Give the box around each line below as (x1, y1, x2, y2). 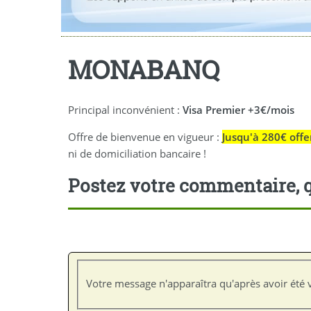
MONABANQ (68, 52, 219, 86)
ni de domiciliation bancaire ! (68, 146, 206, 160)
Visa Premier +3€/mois (183, 103, 294, 117)
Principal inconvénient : (68, 103, 183, 117)
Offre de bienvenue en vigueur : (68, 129, 222, 144)
